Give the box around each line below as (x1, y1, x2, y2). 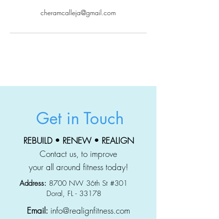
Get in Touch (36, 108, 124, 129)
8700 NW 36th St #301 (49, 178, 128, 188)
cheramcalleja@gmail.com (41, 8, 116, 17)
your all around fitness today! (29, 161, 128, 173)
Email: (27, 205, 48, 216)
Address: (20, 178, 49, 188)
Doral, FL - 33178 (46, 189, 101, 198)
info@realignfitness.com (50, 205, 130, 216)
